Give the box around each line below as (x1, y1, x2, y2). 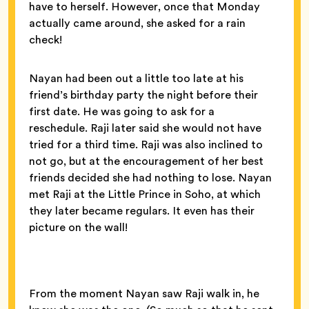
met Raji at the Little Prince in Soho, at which (29, 186, 261, 202)
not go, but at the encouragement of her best (29, 152, 263, 169)
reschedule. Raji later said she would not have (29, 119, 261, 136)
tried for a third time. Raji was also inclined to (29, 136, 263, 152)
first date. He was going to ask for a (29, 103, 215, 119)
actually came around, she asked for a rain (29, 14, 246, 31)
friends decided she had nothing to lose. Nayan (29, 169, 272, 186)
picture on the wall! (29, 219, 130, 235)
